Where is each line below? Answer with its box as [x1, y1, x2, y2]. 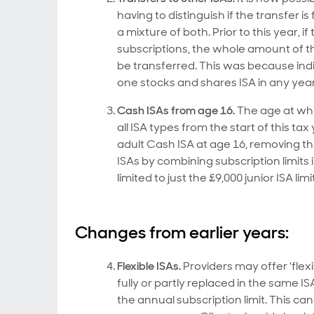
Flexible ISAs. [117, 259, 181, 273]
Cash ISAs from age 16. [117, 103, 235, 118]
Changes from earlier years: [75, 221, 289, 243]
